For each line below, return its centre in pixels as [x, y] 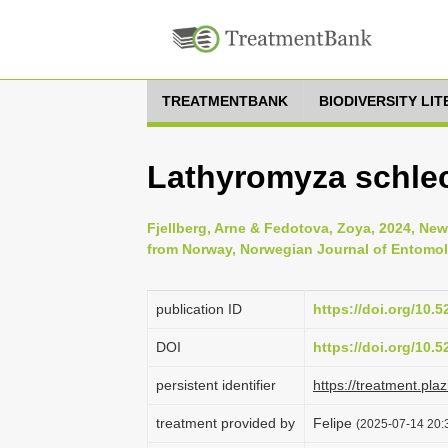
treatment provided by [225, 423]
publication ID [199, 309]
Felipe [334, 423]
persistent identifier [216, 385]
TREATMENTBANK [225, 101]
